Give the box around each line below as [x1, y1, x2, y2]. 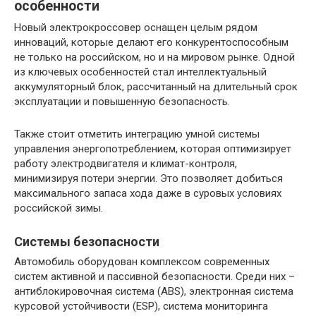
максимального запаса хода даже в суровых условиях [14, 187, 281, 200]
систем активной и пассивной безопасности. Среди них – [14, 270, 295, 283]
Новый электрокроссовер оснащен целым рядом [14, 21, 257, 34]
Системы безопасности [14, 234, 159, 249]
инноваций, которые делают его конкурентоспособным [14, 36, 288, 49]
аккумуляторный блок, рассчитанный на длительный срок [14, 80, 298, 93]
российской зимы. [14, 202, 103, 214]
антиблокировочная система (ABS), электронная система [14, 285, 293, 298]
